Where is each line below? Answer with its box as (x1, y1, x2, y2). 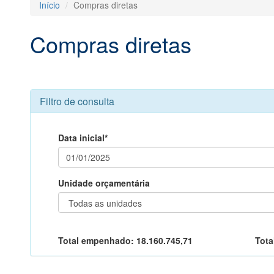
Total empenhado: (57, 234, 136, 246)
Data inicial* (57, 131, 108, 144)
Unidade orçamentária (57, 177, 150, 189)
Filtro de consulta (39, 94, 114, 108)
